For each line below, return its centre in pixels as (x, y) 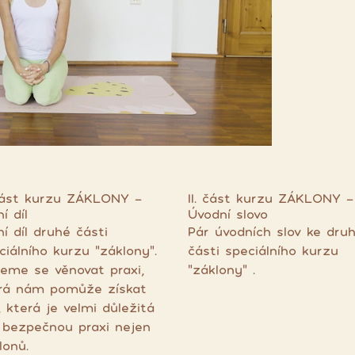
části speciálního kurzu (263, 250)
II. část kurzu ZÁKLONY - (270, 198)
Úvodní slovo (227, 214)
